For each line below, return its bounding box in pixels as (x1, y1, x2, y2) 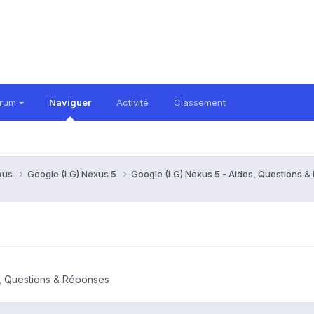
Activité (116, 97, 149, 108)
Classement (174, 97, 226, 108)
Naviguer (49, 97, 91, 108)
